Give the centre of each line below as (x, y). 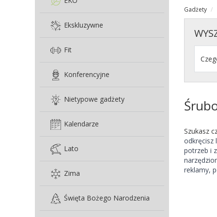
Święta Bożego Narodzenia (107, 198)
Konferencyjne (87, 74)
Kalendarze (81, 124)
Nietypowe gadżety (94, 99)
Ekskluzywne (84, 25)
